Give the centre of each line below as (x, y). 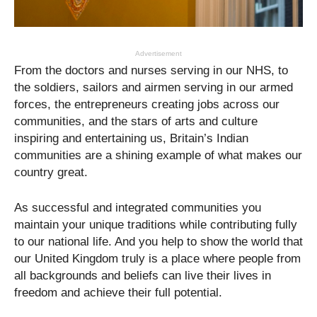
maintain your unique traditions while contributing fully (156, 225)
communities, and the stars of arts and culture (136, 122)
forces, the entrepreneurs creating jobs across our (147, 105)
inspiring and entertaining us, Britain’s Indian (131, 139)
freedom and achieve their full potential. (118, 293)
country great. (51, 173)
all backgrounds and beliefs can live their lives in (143, 276)
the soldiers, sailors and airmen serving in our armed (154, 88)
